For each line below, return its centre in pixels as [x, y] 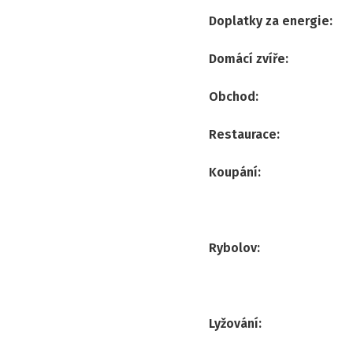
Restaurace [243, 134]
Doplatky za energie [269, 20]
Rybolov [233, 247]
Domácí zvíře [247, 58]
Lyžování [234, 323]
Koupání [233, 172]
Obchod [232, 96]
